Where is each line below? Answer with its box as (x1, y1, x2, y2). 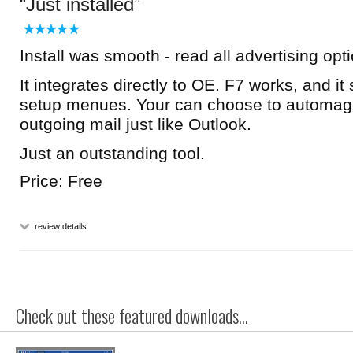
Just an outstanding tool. (20, 144, 205, 162)
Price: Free (20, 172, 102, 190)
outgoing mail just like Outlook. (20, 115, 251, 133)
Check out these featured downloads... (16, 303, 248, 329)
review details (32, 221, 87, 231)
